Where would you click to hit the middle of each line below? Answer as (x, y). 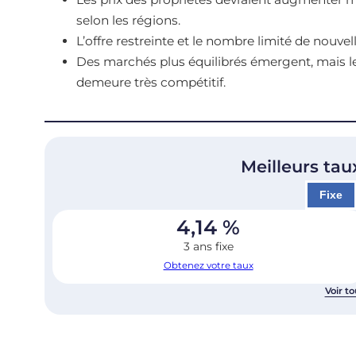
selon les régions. (128, 20)
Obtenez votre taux (208, 266)
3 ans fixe (208, 247)
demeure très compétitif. (151, 82)
